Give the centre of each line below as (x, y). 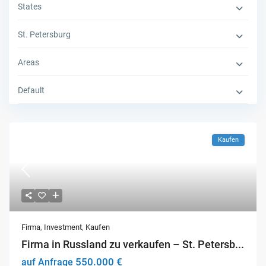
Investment (63, 227)
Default (31, 91)
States (30, 7)
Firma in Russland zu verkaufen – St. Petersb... (133, 245)
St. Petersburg (45, 35)
